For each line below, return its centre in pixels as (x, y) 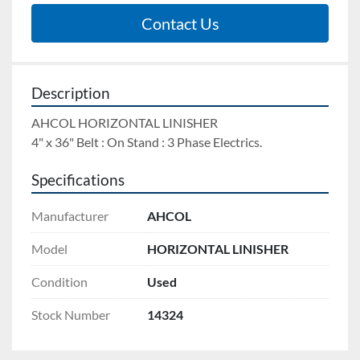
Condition (59, 282)
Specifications (78, 180)
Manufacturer (70, 216)
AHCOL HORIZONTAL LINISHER (126, 123)
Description (71, 94)
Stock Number (71, 315)
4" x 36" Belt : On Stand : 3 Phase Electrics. (147, 142)
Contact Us (180, 24)
